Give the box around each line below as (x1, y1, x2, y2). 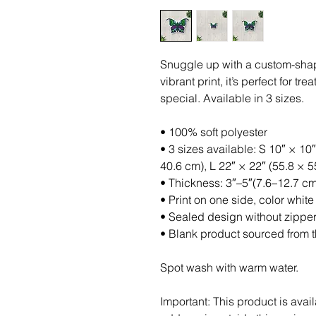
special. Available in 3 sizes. (160, 91, 304, 105)
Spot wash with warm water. (160, 260, 298, 274)
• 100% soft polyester (160, 125, 267, 139)
